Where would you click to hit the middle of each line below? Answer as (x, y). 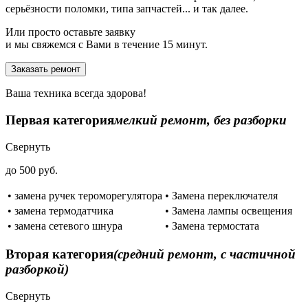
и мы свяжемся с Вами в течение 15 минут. (107, 45)
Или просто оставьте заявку (70, 32)
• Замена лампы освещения (229, 210)
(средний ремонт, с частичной (205, 254)
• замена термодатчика (60, 210)
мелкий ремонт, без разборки (200, 120)
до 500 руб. (32, 170)
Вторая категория (59, 254)
